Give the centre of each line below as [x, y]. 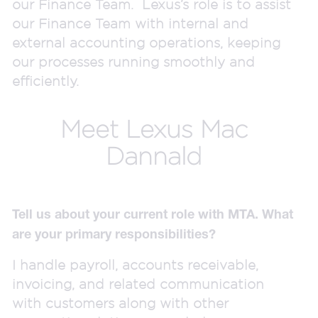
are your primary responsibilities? [117, 234]
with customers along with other [120, 303]
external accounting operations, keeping [146, 42]
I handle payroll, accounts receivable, [135, 264]
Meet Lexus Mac [154, 129]
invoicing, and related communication [138, 284]
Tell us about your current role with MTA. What [153, 214]
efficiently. [45, 81]
